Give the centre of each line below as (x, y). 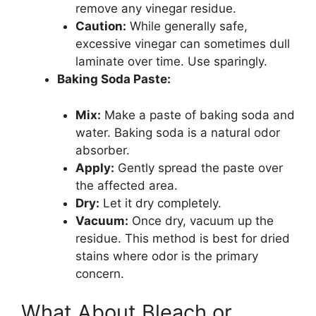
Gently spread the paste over (198, 168)
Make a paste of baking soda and (197, 115)
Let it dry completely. (160, 203)
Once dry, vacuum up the (201, 220)
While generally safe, (187, 26)
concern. (99, 273)
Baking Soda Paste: (114, 79)
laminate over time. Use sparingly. (171, 62)
